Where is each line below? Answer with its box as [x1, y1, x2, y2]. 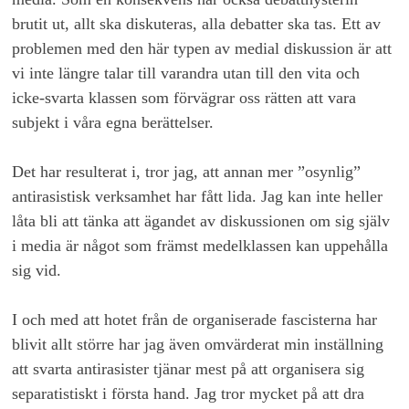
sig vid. [12, 261, 62, 280]
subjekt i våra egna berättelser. [12, 113, 215, 132]
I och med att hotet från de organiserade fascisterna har [12, 310, 378, 330]
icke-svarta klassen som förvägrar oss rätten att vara [12, 89, 357, 108]
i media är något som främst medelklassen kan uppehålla [12, 236, 389, 256]
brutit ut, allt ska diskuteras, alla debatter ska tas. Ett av [12, 15, 382, 34]
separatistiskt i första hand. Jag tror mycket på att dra [12, 384, 365, 404]
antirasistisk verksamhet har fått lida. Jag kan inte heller [12, 187, 383, 206]
